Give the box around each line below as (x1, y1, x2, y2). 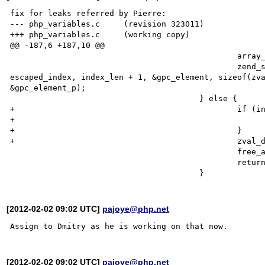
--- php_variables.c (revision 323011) (10, 19, 101, 28)
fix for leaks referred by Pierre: (10, 8, 167, 18)
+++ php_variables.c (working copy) (10, 30, 101, 39)
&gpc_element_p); (10, 83, 86, 92)
